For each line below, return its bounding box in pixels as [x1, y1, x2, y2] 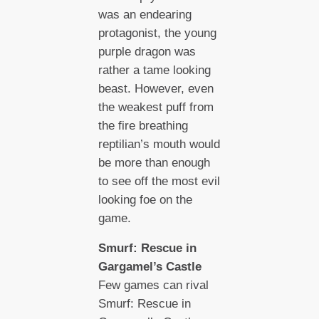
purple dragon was [98, 44, 196, 58]
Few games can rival [98, 278, 209, 293]
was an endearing [98, 7, 192, 21]
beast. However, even [98, 81, 214, 95]
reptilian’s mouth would [98, 137, 220, 151]
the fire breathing [98, 118, 188, 132]
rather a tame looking [98, 63, 211, 77]
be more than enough [98, 155, 210, 169]
